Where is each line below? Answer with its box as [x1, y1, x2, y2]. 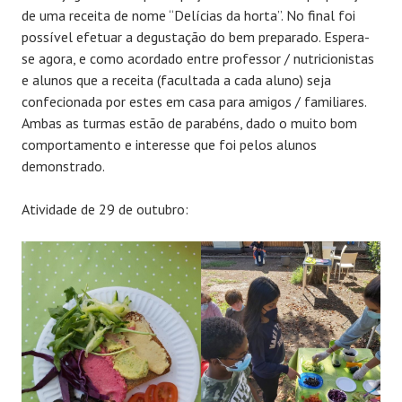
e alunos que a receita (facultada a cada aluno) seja [22, 71, 331, 90]
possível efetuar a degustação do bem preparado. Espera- [22, 28, 370, 47]
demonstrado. [22, 157, 105, 176]
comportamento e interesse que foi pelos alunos [22, 135, 317, 154]
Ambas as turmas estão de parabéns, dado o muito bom [22, 114, 357, 133]
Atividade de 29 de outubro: [22, 200, 188, 219]
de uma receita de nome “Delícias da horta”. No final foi [22, 6, 355, 25]
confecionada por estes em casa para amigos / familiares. [22, 92, 367, 111]
